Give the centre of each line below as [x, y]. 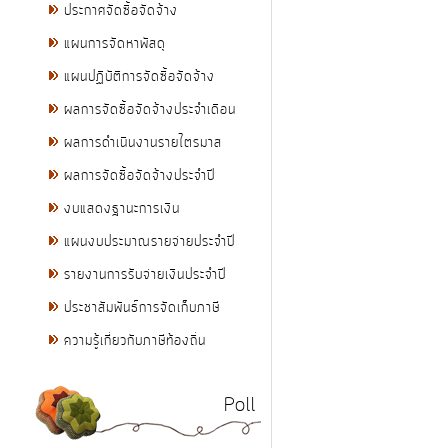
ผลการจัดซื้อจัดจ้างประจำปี [139, 176]
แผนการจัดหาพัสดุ [115, 44]
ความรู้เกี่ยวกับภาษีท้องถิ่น [135, 341]
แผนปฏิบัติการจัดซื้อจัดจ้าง [139, 77]
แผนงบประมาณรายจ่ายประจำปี [149, 242]
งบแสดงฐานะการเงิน [122, 209]
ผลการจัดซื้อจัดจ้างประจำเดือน [150, 110]
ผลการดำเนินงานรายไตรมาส [143, 143]
